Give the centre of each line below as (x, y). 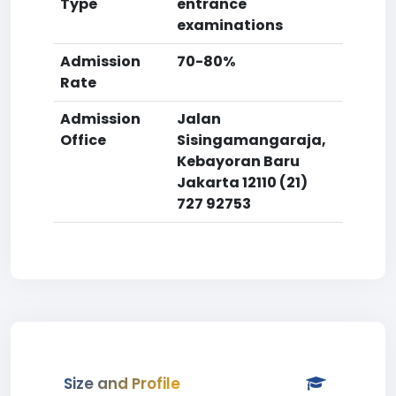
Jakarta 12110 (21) (242, 183)
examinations (230, 25)
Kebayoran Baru (238, 161)
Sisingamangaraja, (251, 140)
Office (83, 140)
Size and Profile (122, 384)
